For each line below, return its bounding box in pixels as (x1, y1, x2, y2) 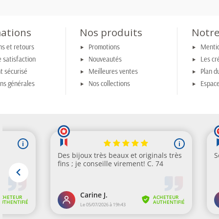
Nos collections (88, 79, 131, 88)
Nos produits (80, 25, 143, 39)
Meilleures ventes (88, 67, 138, 76)
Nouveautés (88, 55, 122, 64)
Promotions (88, 42, 120, 51)
